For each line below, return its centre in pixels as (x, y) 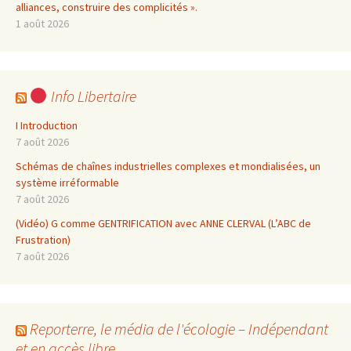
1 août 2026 (42, 23)
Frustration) (43, 239)
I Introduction (47, 125)
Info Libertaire (92, 96)
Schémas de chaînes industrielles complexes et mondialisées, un (168, 166)
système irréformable (67, 182)
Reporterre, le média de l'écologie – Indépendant (179, 328)
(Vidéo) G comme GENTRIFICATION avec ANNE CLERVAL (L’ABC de (163, 223)
